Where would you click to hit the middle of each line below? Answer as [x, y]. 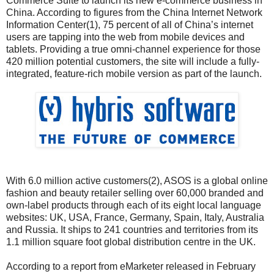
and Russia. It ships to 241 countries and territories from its [132, 229]
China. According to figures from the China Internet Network [134, 12]
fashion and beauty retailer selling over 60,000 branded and [135, 193]
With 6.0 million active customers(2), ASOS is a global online [137, 180]
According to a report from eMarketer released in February [131, 266]
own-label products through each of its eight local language [134, 205]
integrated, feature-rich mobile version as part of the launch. [134, 73]
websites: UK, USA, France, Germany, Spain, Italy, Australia [135, 217]
